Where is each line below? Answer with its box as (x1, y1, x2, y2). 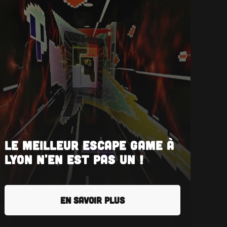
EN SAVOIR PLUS (60, 195, 125, 206)
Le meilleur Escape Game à (5, 138, 175, 153)
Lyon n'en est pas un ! (5, 152, 144, 167)
